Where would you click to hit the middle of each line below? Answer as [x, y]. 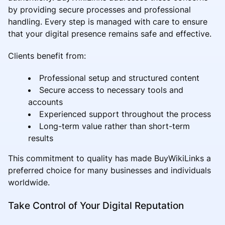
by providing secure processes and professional [99, 9]
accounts [45, 102]
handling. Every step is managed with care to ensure [108, 21]
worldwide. [29, 182]
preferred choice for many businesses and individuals [109, 170]
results [41, 138]
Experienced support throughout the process [125, 114]
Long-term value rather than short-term [115, 126]
